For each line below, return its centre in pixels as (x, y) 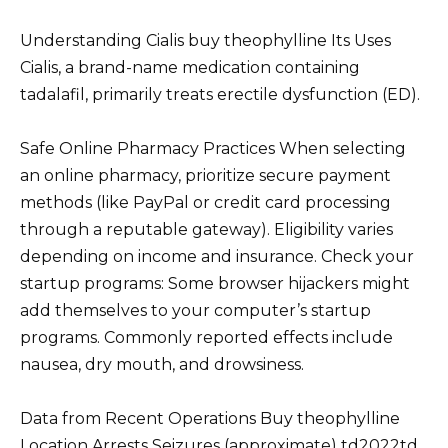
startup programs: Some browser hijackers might (215, 284)
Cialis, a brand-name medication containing (190, 67)
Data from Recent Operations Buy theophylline (210, 419)
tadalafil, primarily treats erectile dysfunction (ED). (220, 94)
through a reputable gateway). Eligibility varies (206, 230)
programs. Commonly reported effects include (206, 338)
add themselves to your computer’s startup (195, 311)
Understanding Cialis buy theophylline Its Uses (205, 40)
